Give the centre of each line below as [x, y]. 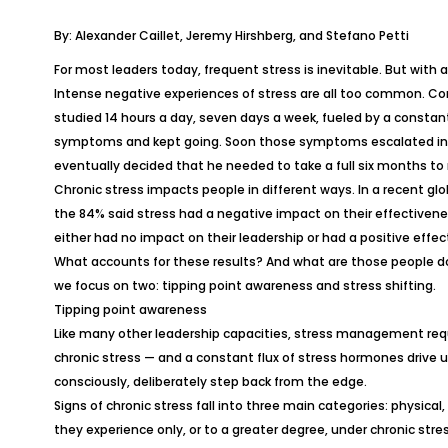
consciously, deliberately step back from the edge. [210, 381]
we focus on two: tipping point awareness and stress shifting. [244, 285]
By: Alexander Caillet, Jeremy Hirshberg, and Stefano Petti [231, 35]
